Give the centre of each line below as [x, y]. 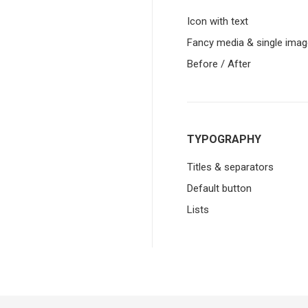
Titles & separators [230, 167]
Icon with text [218, 21]
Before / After [219, 64]
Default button [219, 188]
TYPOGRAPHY [224, 139]
